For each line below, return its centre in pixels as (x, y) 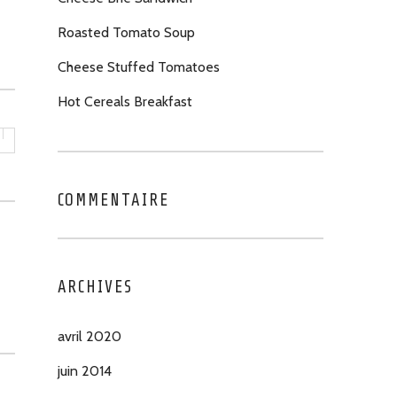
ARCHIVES (95, 287)
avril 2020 (89, 336)
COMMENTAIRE (113, 200)
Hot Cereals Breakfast (125, 101)
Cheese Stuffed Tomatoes (138, 67)
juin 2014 (84, 371)
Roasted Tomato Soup (126, 32)
